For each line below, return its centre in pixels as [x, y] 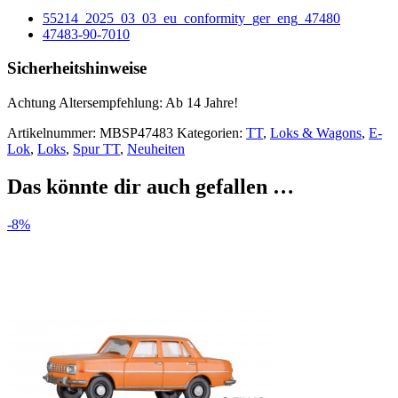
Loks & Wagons [316, 133]
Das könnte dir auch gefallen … [151, 186]
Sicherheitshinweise [77, 68]
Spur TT [96, 149]
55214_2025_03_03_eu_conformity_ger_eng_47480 [191, 18]
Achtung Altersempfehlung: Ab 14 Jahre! [123, 103]
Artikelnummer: [53, 133]
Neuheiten [156, 149]
